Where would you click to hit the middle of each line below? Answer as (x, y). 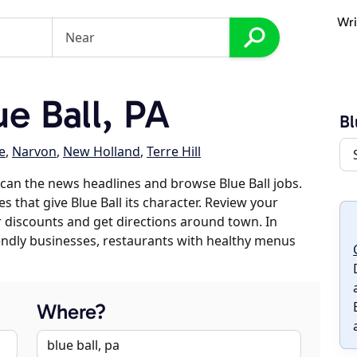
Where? (71, 312)
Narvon (34, 151)
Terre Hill (174, 151)
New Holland (102, 151)
